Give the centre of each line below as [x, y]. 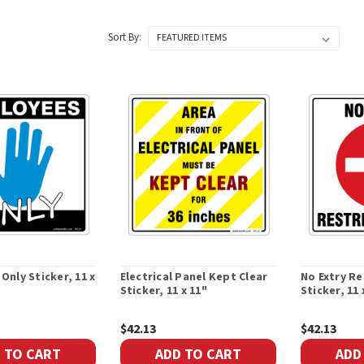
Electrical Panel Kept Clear [194, 277]
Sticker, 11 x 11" [163, 291]
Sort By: [124, 37]
